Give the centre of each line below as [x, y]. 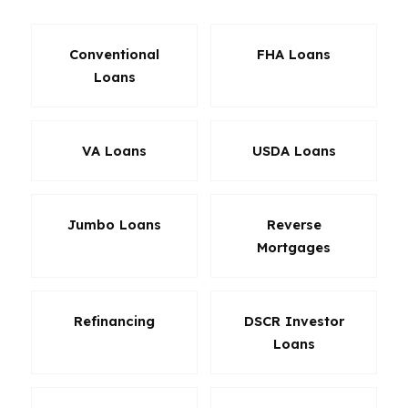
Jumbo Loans [114, 224]
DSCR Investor [294, 321]
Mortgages [294, 247]
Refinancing [114, 321]
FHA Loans [294, 54]
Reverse [294, 224]
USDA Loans [294, 151]
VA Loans [114, 151]
